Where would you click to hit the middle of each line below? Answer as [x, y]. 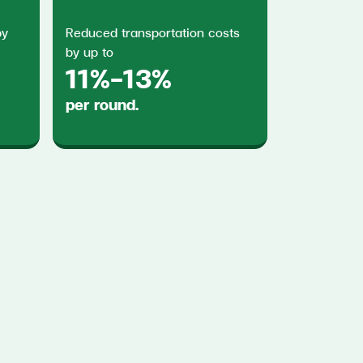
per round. [102, 104]
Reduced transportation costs [153, 32]
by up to [90, 51]
